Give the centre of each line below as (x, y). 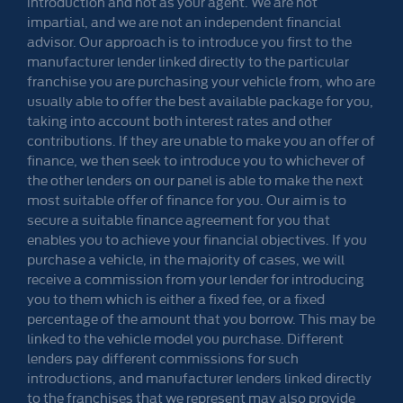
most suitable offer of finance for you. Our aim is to (187, 199)
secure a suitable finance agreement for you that (179, 219)
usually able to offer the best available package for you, (200, 100)
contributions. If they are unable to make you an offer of (201, 139)
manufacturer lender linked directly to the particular (188, 60)
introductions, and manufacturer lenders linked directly (199, 377)
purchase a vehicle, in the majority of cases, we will (186, 258)
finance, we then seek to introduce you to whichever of (196, 159)
